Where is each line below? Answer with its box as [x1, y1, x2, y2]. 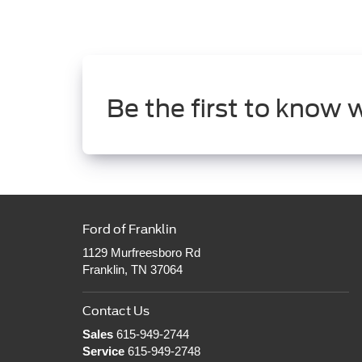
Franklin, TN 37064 [82, 263, 183, 276]
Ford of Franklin [82, 222, 176, 237]
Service [82, 344, 124, 359]
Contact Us [82, 304, 149, 319]
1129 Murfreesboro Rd [82, 246, 200, 259]
